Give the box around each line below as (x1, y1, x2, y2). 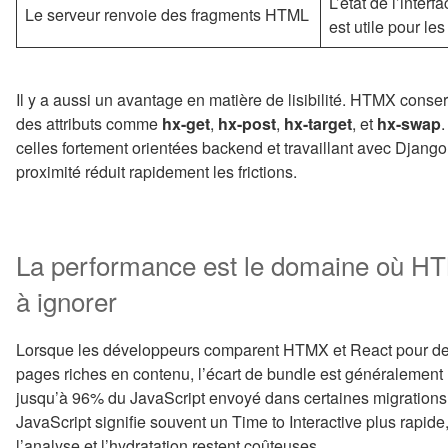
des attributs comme (16, 111, 162, 135)
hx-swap (377, 111, 441, 135)
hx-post (218, 111, 276, 135)
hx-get (162, 111, 210, 135)
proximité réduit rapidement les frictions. (16, 159, 297, 183)
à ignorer (16, 281, 117, 319)
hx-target (284, 111, 352, 135)
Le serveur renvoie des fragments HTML (25, 2, 309, 26)
